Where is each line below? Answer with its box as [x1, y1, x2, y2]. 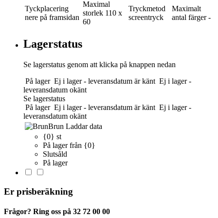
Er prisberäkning [4, 186, 73, 197]
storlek [83, 8, 103, 17]
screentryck [128, 13, 163, 21]
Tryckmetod [128, 4, 165, 13]
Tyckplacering [25, 4, 69, 13]
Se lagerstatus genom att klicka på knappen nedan [23, 60, 176, 69]
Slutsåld [43, 149, 67, 158]
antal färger [172, 13, 206, 21]
